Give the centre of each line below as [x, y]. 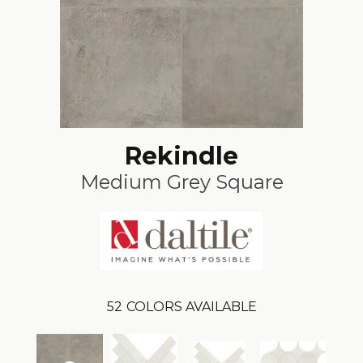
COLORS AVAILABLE [191, 307]
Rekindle [181, 156]
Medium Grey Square [181, 182]
